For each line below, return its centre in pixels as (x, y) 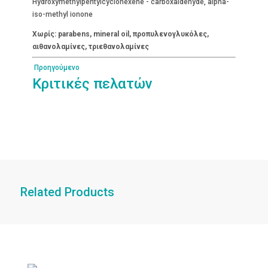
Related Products (67, 192)
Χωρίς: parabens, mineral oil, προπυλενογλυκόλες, (120, 34)
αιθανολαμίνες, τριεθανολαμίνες (90, 46)
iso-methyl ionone (62, 14)
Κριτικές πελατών (92, 83)
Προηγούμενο (56, 67)
